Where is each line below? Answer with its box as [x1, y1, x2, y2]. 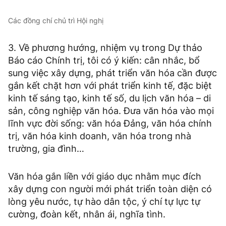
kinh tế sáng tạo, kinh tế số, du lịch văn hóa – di [8, 92, 211, 103]
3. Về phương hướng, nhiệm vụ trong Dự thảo [8, 42, 202, 53]
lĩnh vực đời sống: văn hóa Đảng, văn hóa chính [8, 118, 212, 129]
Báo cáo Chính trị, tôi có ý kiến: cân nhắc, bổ [8, 54, 200, 66]
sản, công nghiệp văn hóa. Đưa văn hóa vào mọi [8, 105, 214, 116]
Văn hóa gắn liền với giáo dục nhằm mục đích [8, 171, 201, 182]
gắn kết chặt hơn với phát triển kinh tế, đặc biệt [8, 80, 212, 91]
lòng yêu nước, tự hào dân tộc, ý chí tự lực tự [8, 196, 200, 207]
